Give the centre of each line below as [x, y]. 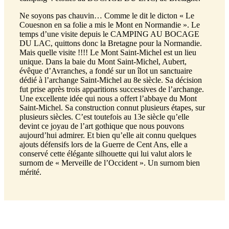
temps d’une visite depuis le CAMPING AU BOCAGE [109, 34]
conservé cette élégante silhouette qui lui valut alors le [106, 153]
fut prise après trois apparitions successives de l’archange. [112, 89]
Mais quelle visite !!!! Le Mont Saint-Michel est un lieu [108, 52]
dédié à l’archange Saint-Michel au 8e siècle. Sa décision [111, 80]
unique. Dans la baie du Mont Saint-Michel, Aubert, [103, 61]
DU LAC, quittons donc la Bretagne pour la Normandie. [111, 43]
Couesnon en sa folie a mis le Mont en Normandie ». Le [110, 25]
